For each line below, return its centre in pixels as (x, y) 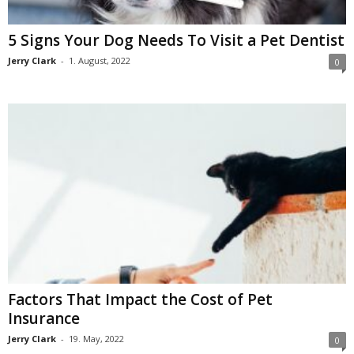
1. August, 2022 (100, 60)
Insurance (44, 318)
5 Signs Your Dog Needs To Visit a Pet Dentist (176, 40)
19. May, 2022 (96, 338)
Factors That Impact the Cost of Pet (140, 299)
